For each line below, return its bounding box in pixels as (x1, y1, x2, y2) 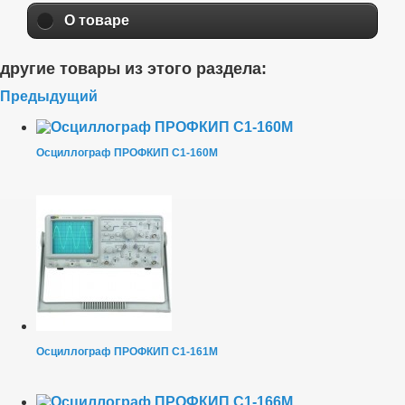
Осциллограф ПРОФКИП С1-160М (36, 146, 218, 159)
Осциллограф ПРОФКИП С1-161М (36, 344, 218, 358)
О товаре (64, 13, 129, 29)
